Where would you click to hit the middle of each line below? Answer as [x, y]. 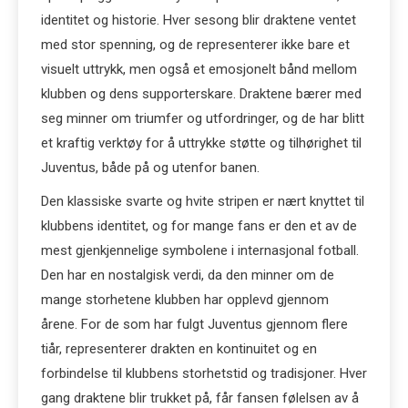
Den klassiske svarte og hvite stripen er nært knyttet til [203, 201]
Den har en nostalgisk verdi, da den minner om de [188, 275]
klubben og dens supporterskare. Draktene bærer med [201, 94]
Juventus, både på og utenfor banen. [150, 168]
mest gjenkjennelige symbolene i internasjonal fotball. [200, 250]
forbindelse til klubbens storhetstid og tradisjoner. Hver [204, 373]
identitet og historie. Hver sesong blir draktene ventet [199, 20]
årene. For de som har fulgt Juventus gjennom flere [194, 324]
